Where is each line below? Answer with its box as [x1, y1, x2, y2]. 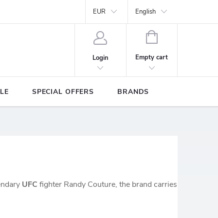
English [135, 7, 156, 16]
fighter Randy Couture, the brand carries [37, 179, 177, 190]
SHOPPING [157, 32, 189, 40]
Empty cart [135, 53, 168, 62]
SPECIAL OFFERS [32, 87, 94, 96]
